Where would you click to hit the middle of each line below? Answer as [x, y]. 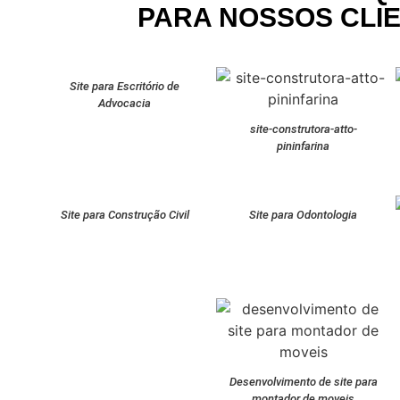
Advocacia [125, 103]
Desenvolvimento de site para [303, 382]
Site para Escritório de [125, 86]
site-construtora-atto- [303, 129]
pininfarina [304, 146]
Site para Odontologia [304, 215]
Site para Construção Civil [125, 215]
